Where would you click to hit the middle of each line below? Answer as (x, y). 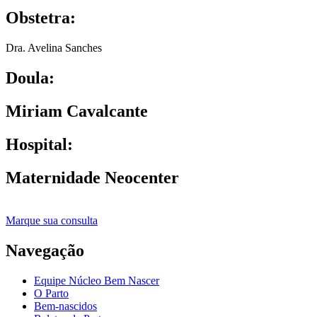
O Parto (51, 293)
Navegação (45, 250)
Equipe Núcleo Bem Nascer (97, 280)
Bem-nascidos (65, 306)
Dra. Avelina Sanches (54, 48)
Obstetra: (41, 18)
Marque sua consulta (52, 220)
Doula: (30, 78)
